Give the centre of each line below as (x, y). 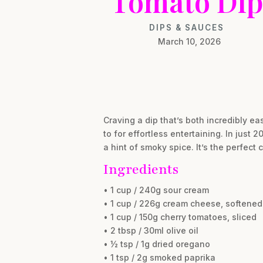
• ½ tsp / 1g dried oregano (156, 244)
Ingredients (141, 170)
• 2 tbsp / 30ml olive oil (151, 231)
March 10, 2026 (190, 41)
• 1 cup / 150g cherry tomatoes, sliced (180, 217)
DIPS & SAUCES (186, 27)
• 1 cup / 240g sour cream (156, 190)
